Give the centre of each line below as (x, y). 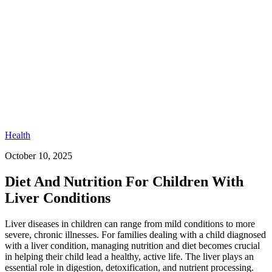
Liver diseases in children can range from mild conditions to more (130, 223)
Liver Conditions (58, 198)
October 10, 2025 (39, 156)
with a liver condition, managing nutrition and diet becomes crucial (132, 245)
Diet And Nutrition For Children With (124, 181)
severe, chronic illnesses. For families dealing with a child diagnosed (135, 234)
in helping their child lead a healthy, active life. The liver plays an (129, 256)
